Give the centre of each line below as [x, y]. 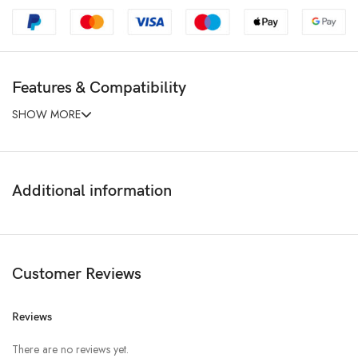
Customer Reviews [77, 274]
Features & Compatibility [99, 88]
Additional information [92, 191]
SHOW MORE [46, 115]
